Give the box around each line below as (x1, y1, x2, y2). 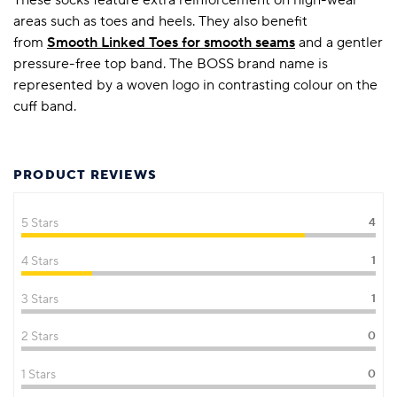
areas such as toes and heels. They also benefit (13, 12, 307, 30)
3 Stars (21, 291, 59, 307)
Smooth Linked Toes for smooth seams (47, 33, 295, 51)
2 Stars (21, 329, 59, 346)
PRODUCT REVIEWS (13, 167, 157, 183)
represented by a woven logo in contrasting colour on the (13, 75, 378, 94)
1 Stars (21, 366, 57, 383)
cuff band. (13, 97, 76, 115)
